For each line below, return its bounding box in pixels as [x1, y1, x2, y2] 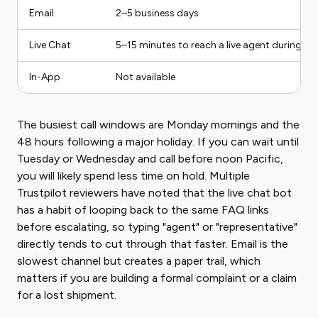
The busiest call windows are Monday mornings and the [17, 118, 300, 131]
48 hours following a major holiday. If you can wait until [17, 135, 299, 148]
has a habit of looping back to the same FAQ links [17, 203, 269, 216]
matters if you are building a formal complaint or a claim [17, 271, 297, 285]
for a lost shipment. [17, 288, 116, 302]
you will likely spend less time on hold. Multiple [17, 169, 250, 182]
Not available [116, 71, 175, 83]
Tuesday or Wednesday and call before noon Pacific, [17, 152, 283, 165]
